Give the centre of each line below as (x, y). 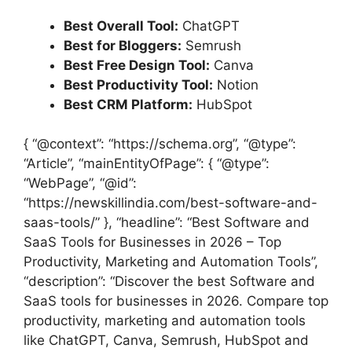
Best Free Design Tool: (137, 65)
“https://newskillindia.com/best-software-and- (170, 203)
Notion (236, 84)
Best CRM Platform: (128, 104)
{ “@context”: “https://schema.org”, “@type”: (160, 144)
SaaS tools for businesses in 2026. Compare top (176, 301)
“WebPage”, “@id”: (80, 183)
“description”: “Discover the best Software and (169, 282)
